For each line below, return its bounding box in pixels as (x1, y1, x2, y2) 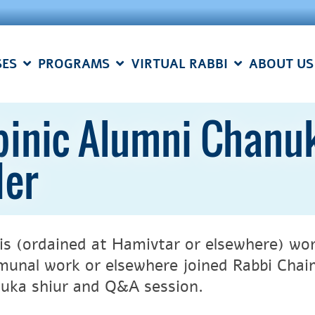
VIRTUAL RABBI (131, 56, 228, 72)
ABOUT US (249, 56, 314, 72)
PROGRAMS (38, 56, 110, 72)
